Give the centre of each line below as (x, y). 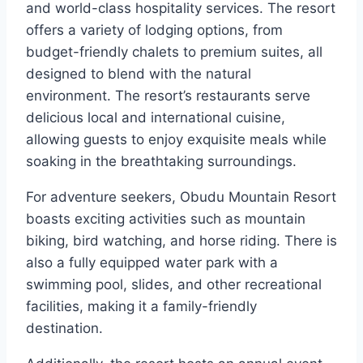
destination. (64, 329)
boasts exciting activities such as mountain (166, 219)
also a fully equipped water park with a (152, 263)
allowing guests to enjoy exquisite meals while (176, 140)
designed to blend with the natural (139, 74)
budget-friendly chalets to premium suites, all (174, 52)
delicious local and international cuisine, (156, 118)
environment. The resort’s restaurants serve (168, 96)
